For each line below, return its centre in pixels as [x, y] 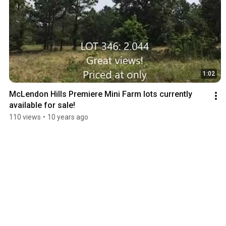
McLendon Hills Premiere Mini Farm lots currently [101, 94]
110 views [25, 117]
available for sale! [42, 105]
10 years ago [68, 117]
